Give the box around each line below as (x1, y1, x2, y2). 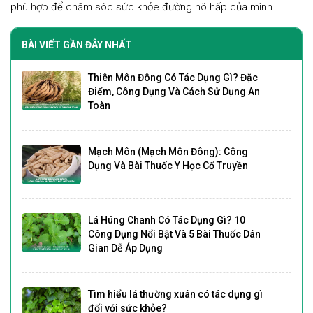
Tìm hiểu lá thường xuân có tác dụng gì (87, 288, 263, 300)
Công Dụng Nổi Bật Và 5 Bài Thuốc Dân (87, 228, 261, 240)
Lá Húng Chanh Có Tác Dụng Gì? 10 (87, 214, 245, 226)
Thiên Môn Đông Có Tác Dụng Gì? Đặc (87, 72, 258, 84)
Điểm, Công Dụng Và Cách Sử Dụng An (87, 86, 260, 98)
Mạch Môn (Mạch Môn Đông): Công (87, 146, 248, 158)
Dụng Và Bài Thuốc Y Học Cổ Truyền (87, 160, 248, 172)
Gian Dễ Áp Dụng (87, 242, 163, 254)
